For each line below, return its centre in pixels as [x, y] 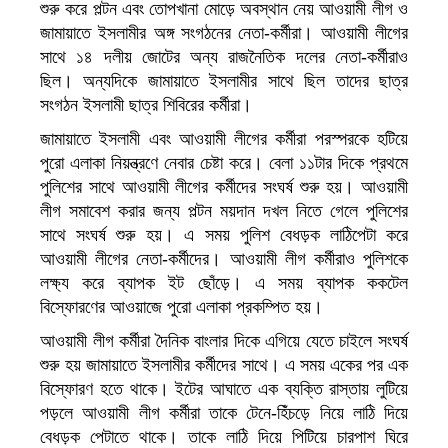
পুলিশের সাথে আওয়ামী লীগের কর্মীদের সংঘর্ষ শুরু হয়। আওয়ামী [224, 187]
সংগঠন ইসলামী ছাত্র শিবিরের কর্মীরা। [146, 105]
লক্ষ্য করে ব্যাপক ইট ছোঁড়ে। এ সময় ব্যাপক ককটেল [224, 283]
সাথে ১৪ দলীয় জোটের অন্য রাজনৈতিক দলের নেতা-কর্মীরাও [224, 57]
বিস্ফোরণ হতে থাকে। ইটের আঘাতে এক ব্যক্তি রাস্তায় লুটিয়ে [224, 389]
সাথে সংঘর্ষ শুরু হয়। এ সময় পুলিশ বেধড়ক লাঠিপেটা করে [224, 235]
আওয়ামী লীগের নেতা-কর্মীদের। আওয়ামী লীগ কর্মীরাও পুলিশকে [224, 259]
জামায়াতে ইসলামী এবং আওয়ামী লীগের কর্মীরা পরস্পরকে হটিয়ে [224, 139]
